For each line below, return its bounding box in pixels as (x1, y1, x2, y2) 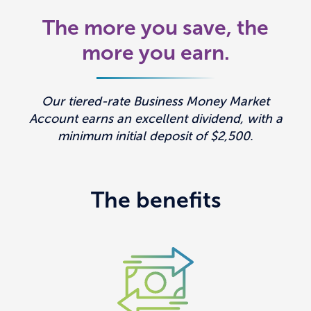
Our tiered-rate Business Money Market (42, 94, 269, 109)
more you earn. (81, 41, 230, 65)
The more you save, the (42, 16, 269, 40)
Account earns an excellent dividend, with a (28, 112, 283, 126)
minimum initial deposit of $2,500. (58, 129, 253, 144)
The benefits (90, 187, 221, 213)
